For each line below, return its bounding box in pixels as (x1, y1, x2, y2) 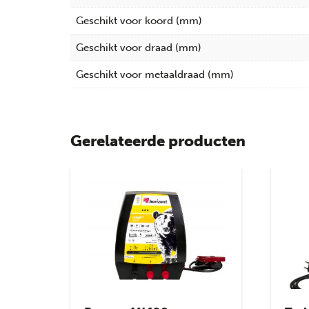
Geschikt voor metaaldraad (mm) (76, 68, 234, 81)
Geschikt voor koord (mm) (76, 14, 202, 27)
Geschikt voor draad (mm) (76, 41, 201, 54)
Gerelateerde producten (70, 131, 246, 150)
